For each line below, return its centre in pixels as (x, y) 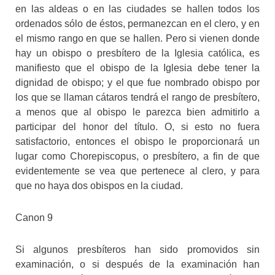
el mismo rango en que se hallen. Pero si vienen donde (137, 38)
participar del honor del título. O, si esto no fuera (137, 126)
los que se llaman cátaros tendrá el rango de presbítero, (137, 97)
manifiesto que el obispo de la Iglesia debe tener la (137, 68)
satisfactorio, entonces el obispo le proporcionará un (137, 141)
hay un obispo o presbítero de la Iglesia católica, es (137, 53)
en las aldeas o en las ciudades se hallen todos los (137, 9)
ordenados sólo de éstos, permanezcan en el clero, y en (137, 23)
